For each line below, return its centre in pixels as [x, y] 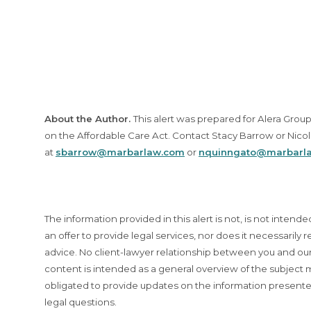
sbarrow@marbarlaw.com [120, 152]
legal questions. [81, 302]
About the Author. [89, 119]
